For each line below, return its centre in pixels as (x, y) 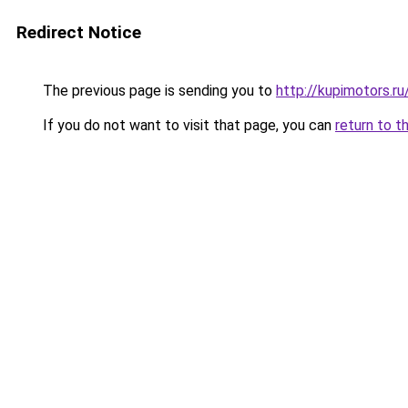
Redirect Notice (79, 32)
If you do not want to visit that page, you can (187, 125)
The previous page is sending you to (158, 91)
